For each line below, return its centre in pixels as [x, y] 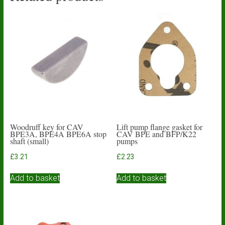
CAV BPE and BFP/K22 [157, 134]
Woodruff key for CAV [46, 127]
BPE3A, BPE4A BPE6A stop [58, 134]
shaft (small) [29, 141]
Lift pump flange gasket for [160, 127]
